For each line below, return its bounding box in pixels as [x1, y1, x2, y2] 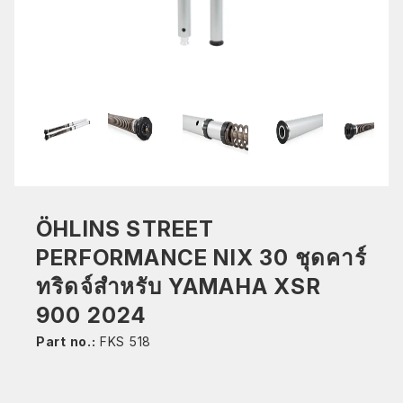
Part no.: [36, 334, 96, 349]
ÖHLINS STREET [36, 216, 215, 242]
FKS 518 [95, 334, 151, 349]
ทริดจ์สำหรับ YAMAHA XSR [36, 273, 321, 300]
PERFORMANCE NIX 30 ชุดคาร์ [36, 245, 367, 271]
